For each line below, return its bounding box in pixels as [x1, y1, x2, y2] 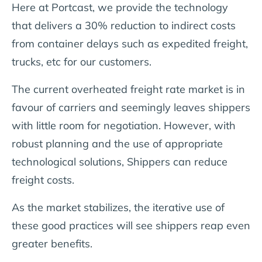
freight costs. [12, 173, 74, 187]
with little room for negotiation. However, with [12, 118, 236, 132]
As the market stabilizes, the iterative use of [12, 200, 225, 214]
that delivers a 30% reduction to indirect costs [12, 18, 236, 32]
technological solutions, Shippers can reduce [12, 154, 227, 168]
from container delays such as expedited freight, [12, 36, 248, 50]
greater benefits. [12, 236, 92, 250]
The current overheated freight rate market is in [12, 82, 245, 96]
